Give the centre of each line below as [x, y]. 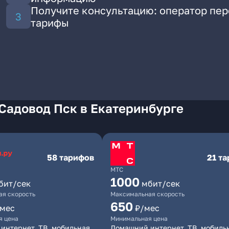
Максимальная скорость [147, 194]
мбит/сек [161, 184]
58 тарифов [71, 157]
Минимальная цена [139, 219]
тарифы [50, 22]
